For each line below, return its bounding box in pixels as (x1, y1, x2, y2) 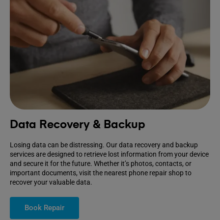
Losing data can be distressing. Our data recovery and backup (10, 141, 198, 149)
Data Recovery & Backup (10, 119, 145, 131)
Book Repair (25, 203, 64, 213)
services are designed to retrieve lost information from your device (10, 150, 209, 159)
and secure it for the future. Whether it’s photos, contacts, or (10, 160, 192, 168)
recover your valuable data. (10, 178, 92, 187)
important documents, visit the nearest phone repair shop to (10, 169, 192, 177)
